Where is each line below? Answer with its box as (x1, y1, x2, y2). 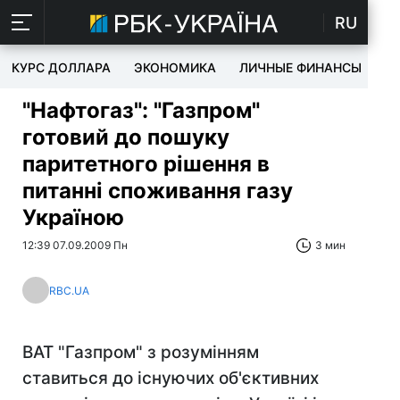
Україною (22, 204, 124, 230)
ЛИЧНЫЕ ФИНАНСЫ (239, 60, 362, 75)
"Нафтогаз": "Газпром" (22, 97, 260, 123)
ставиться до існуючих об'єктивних (22, 368, 319, 388)
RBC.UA (49, 283, 89, 297)
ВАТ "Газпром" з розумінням (22, 342, 259, 362)
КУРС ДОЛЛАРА (12, 60, 111, 75)
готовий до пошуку (22, 124, 229, 150)
